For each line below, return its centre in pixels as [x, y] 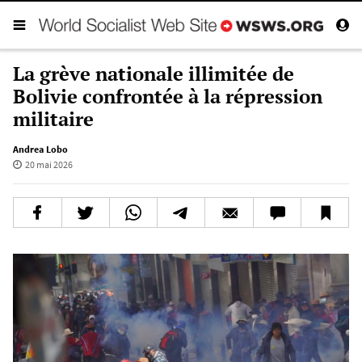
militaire [53, 118]
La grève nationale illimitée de [154, 73]
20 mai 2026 [48, 164]
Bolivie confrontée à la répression [168, 96]
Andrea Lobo [40, 149]
